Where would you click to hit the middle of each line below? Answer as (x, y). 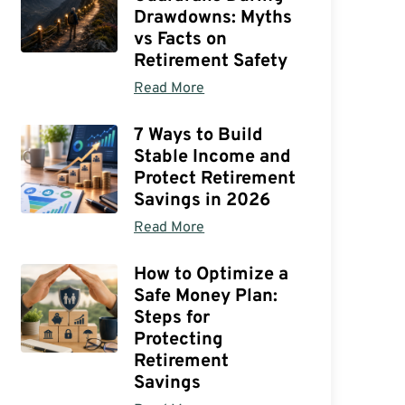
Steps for (172, 318)
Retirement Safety (211, 61)
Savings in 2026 (202, 200)
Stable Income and (213, 157)
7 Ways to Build (199, 135)
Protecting (179, 339)
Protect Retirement (215, 179)
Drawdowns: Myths (213, 18)
